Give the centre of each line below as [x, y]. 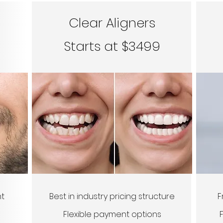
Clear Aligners [112, 23]
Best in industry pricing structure [112, 196]
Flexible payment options [112, 214]
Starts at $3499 [112, 46]
